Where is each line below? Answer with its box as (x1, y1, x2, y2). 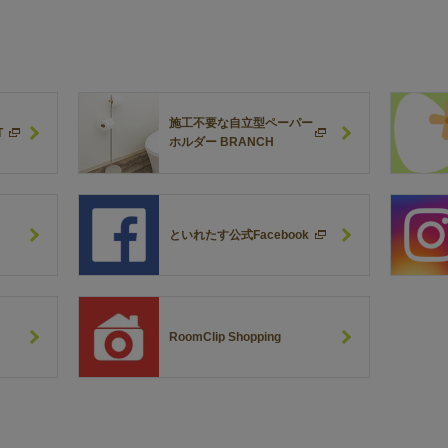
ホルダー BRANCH (168, 135, 274, 150)
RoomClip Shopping (168, 329, 281, 344)
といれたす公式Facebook (168, 227, 309, 242)
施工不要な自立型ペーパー (168, 116, 313, 131)
